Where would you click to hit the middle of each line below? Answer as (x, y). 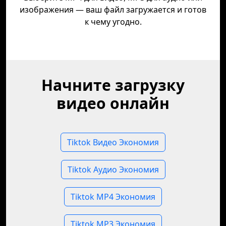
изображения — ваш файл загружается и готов (113, 10)
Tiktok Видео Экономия (113, 142)
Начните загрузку (113, 85)
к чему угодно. (113, 22)
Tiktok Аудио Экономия (113, 169)
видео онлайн (113, 103)
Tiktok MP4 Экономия (113, 197)
